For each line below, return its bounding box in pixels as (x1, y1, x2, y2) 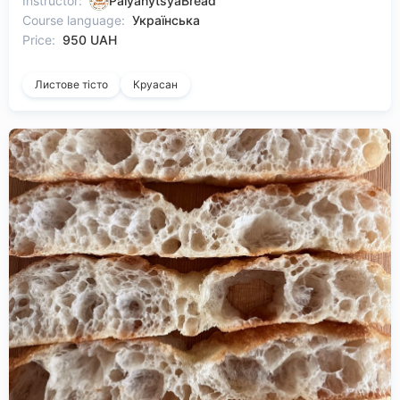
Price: (22, 31, 55, 47)
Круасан (133, 77, 178, 91)
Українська (132, 12, 200, 28)
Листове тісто (35, 77, 108, 91)
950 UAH (62, 31, 117, 47)
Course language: (22, 12, 125, 28)
